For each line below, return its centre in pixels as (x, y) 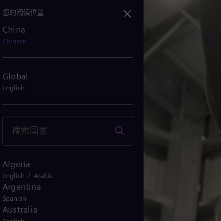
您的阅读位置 (23, 12)
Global (16, 76)
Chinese (14, 41)
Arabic (43, 176)
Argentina (22, 187)
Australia (20, 209)
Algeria (17, 164)
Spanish (14, 198)
